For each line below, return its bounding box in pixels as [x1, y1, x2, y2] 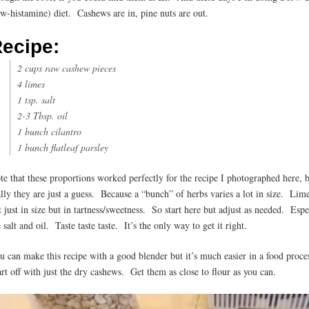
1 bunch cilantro [17, 125, 81, 139]
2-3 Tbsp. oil [17, 109, 68, 123]
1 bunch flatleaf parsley [17, 141, 108, 154]
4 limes [17, 77, 45, 91]
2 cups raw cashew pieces [17, 61, 116, 75]
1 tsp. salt [17, 93, 55, 107]
